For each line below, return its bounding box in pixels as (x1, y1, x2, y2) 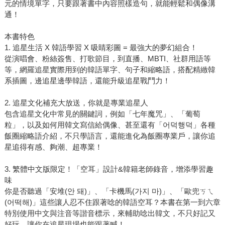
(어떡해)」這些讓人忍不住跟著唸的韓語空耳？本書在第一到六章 (4, 198, 220, 207)
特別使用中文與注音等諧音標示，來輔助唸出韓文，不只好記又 (4, 209, 215, 218)
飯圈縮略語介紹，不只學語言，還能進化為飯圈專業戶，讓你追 (4, 132, 215, 141)
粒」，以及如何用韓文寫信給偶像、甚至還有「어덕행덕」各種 (4, 121, 215, 130)
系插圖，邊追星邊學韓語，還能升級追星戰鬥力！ (4, 76, 170, 85)
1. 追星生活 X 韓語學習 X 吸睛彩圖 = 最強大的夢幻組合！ (4, 43, 197, 52)
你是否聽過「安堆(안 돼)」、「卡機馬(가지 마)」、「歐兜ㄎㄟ (4, 187, 214, 196)
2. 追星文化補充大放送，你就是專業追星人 (4, 98, 148, 107)
